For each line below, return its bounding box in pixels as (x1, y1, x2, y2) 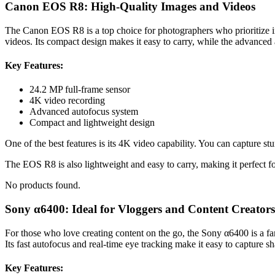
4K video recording (29, 95, 105, 106)
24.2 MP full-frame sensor (29, 84, 130, 95)
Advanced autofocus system (29, 106, 138, 117)
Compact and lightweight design (29, 117, 155, 128)
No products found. (5, 180, 80, 191)
